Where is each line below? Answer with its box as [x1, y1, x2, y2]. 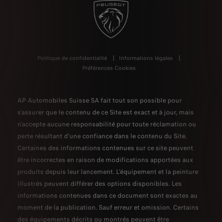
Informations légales [119, 54, 173, 62]
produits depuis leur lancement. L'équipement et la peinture [17, 166, 198, 176]
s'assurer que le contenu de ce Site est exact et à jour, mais [17, 107, 194, 117]
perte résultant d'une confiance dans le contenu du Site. [17, 131, 187, 141]
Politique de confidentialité [37, 54, 107, 62]
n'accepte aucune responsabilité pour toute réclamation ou [17, 119, 196, 129]
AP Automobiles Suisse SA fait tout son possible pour [17, 95, 182, 105]
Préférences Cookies [82, 63, 136, 72]
